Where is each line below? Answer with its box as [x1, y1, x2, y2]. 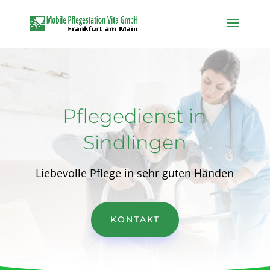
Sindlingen [83, 130, 187, 154]
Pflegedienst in [63, 104, 207, 128]
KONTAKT [110, 213, 160, 225]
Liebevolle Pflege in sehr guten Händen [36, 165, 234, 180]
